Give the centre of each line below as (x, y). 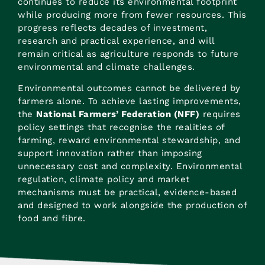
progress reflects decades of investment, (112, 28)
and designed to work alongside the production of (132, 206)
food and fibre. (52, 219)
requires (220, 114)
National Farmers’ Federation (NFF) (118, 114)
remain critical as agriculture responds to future (128, 54)
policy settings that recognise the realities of (121, 127)
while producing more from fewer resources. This (132, 15)
